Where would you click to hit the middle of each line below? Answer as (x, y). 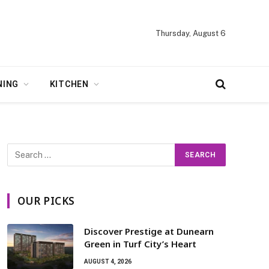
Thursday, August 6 (191, 33)
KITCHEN (69, 84)
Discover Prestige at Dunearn (149, 231)
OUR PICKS (46, 201)
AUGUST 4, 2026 (108, 261)
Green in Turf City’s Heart (140, 244)
